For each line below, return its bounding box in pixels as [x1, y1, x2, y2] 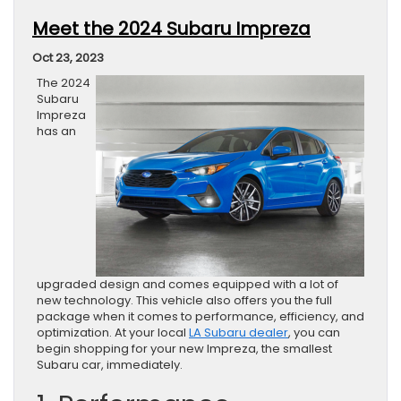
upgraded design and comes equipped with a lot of [37, 276, 338, 294]
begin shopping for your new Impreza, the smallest [37, 340, 332, 358]
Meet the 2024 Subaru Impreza [32, 16, 311, 42]
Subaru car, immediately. [37, 356, 183, 374]
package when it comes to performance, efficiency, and [37, 308, 364, 326]
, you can [288, 324, 340, 342]
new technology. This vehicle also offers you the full [37, 292, 332, 310]
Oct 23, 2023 [32, 49, 104, 67]
